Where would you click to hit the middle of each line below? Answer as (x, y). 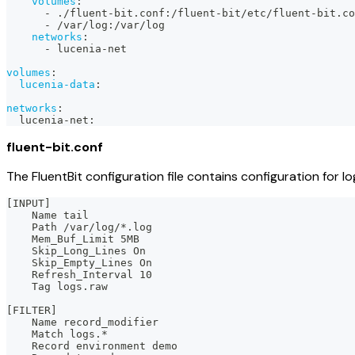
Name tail (48, 215)
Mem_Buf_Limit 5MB (73, 239)
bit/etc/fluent (266, 13)
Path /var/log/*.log (79, 227)
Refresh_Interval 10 (79, 274)
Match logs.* (57, 334)
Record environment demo (92, 345)
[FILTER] (32, 310)
